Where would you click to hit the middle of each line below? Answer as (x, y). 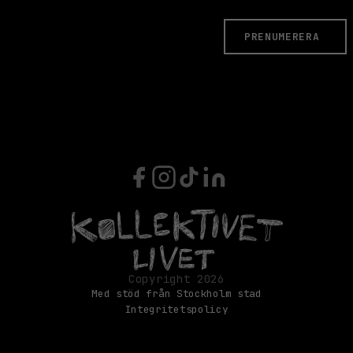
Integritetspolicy (176, 309)
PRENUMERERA (282, 36)
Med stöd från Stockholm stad (176, 293)
